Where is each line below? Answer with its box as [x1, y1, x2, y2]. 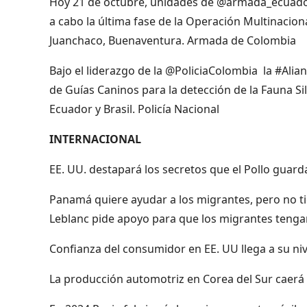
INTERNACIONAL [49, 131, 141, 147]
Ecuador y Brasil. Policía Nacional [49, 101, 219, 116]
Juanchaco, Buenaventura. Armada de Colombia [49, 32, 296, 48]
